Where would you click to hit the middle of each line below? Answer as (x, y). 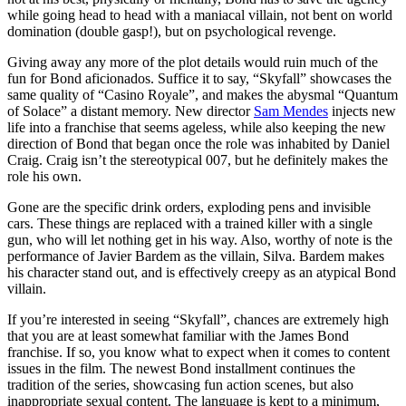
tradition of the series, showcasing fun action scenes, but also (180, 384)
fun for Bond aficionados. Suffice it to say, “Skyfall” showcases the (199, 78)
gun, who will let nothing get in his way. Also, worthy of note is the (200, 239)
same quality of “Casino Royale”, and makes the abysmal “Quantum (203, 94)
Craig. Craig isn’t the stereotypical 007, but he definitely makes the (198, 159)
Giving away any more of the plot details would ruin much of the (193, 62)
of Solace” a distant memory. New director (130, 111)
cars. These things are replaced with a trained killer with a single (190, 223)
